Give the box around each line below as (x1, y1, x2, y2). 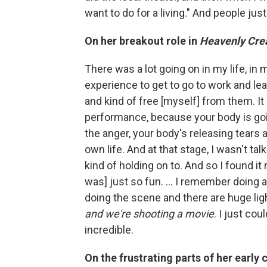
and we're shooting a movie (85, 207, 214, 220)
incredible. (85, 223, 133, 236)
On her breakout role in (85, 34, 200, 47)
